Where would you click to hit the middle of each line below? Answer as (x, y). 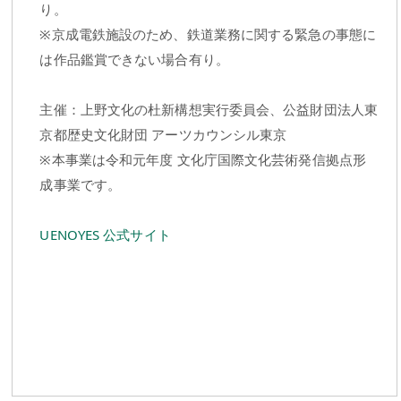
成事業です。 (81, 185)
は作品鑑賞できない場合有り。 (134, 60)
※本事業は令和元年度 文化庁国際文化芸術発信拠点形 (203, 160)
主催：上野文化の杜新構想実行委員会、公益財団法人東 (209, 110)
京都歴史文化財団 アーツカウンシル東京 (163, 135)
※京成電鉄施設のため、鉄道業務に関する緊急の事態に (208, 34)
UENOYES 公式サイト (105, 235)
